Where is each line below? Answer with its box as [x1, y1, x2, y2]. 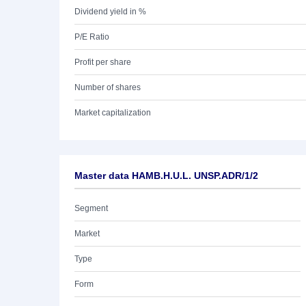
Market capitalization [74, 108, 151, 117]
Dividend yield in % [74, 7, 146, 16]
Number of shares [74, 83, 141, 92]
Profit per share [74, 57, 131, 67]
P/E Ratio [74, 32, 109, 42]
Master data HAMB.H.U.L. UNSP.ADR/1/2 [74, 170, 258, 181]
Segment [74, 204, 108, 213]
